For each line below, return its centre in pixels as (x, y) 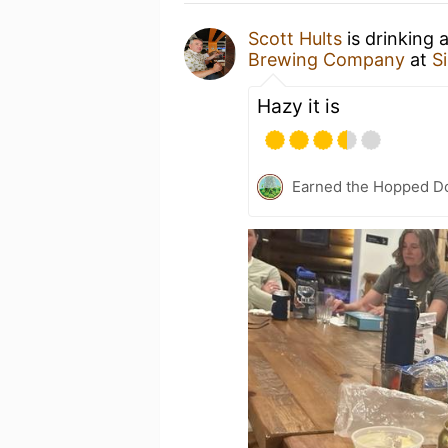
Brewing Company (326, 59)
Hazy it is (298, 106)
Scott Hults (295, 38)
